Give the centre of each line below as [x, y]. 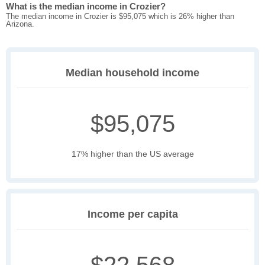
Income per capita [132, 214]
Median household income [132, 73]
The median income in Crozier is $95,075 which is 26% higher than [120, 17]
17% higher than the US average [132, 154]
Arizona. [20, 24]
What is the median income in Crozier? [86, 7]
